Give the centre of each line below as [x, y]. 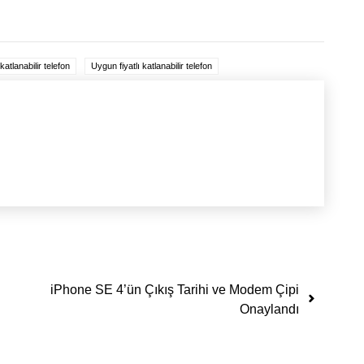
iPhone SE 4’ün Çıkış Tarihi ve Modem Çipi [175, 290]
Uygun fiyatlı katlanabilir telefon [152, 65]
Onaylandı [269, 310]
